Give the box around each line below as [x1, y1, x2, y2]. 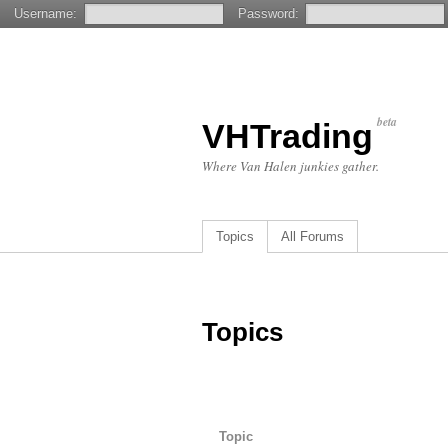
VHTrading [202, 117, 373, 155]
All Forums [281, 229, 344, 244]
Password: [237, 6, 299, 21]
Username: [14, 6, 78, 21]
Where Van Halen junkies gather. [202, 157, 379, 175]
